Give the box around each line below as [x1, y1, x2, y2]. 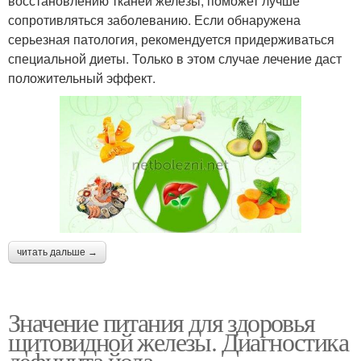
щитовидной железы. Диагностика [8, 324, 348, 359]
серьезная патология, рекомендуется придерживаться [8, 29, 334, 48]
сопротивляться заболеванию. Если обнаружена [8, 10, 301, 29]
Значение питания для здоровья [8, 305, 315, 340]
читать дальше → [17, 247, 98, 259]
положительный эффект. [8, 68, 156, 87]
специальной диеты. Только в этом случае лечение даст [8, 48, 342, 68]
